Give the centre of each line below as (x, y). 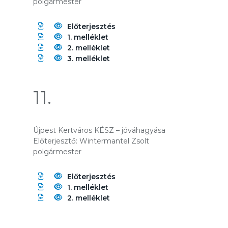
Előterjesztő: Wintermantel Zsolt (91, 141)
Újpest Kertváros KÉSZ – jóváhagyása (99, 130)
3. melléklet (89, 59)
